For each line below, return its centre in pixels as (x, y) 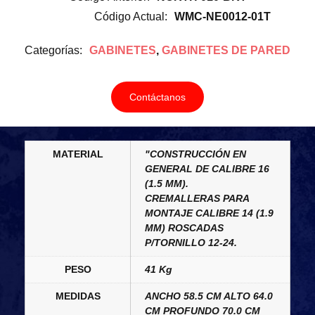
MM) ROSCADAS (184, 227)
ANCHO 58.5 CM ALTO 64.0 (209, 296)
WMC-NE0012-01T (222, 16)
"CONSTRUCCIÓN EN (195, 154)
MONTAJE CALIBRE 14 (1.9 (209, 213)
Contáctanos (157, 97)
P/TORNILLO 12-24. (191, 242)
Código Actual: (130, 16)
